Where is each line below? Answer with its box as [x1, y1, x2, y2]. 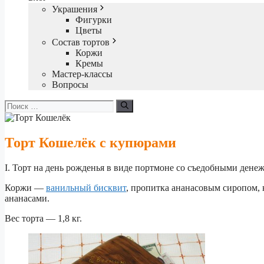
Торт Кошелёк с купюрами [5, 134, 176, 150]
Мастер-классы [52, 68, 113, 79]
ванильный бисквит [46, 182, 126, 193]
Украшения [52, 4, 97, 14]
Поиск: [4, 98, 32, 109]
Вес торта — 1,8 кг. [5, 213, 82, 223]
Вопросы [52, 79, 88, 90]
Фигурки [75, 14, 112, 25]
